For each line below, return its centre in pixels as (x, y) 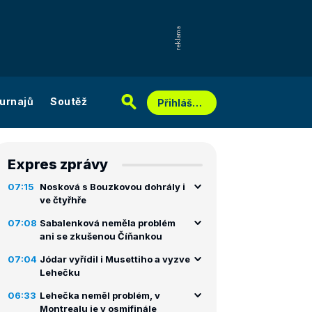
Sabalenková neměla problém (108, 223)
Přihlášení (197, 103)
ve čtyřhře (63, 200)
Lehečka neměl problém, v (100, 295)
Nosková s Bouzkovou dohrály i (112, 187)
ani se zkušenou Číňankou (101, 236)
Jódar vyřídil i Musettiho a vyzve (115, 259)
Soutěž (69, 101)
